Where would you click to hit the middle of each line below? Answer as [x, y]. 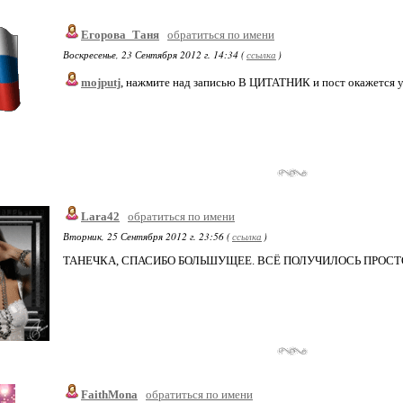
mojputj [101, 82]
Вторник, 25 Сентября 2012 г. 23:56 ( [147, 236]
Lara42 [100, 216]
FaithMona [109, 394]
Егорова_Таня [120, 35]
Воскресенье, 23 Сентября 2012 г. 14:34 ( [154, 54]
